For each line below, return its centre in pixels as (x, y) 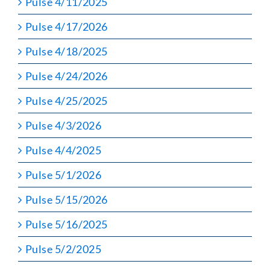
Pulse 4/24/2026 (67, 76)
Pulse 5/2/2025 (64, 249)
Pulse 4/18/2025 (67, 51)
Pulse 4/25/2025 (67, 100)
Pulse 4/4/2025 (64, 150)
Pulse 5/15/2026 (67, 199)
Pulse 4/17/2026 (67, 26)
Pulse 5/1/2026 (64, 174)
